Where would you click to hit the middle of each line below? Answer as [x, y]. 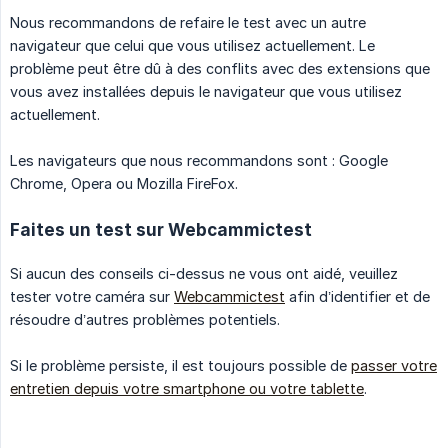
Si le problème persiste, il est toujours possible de [180, 365]
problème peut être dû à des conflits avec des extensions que [220, 68]
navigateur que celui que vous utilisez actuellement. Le [192, 45]
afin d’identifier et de [357, 296]
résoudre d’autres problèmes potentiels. [145, 319]
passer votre [394, 365]
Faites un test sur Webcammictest [161, 229]
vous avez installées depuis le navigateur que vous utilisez [206, 91]
